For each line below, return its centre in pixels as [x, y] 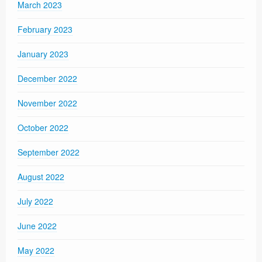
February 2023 [45, 30]
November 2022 [47, 103]
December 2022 [47, 79]
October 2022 [43, 128]
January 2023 [43, 54]
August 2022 [41, 177]
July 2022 [35, 201]
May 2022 [36, 251]
